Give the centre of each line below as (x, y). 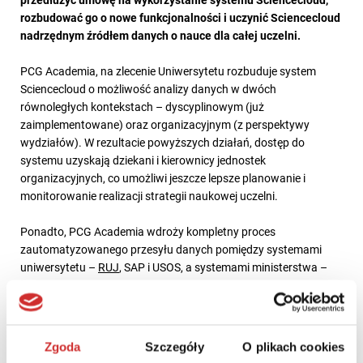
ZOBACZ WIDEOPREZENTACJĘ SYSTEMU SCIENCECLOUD (170, 320)
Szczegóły (174, 347)
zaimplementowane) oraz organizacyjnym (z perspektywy (165, 124)
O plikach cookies (294, 347)
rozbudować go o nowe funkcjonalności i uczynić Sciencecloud (180, 17)
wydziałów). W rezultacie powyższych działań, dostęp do (162, 142)
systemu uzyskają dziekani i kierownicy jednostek (143, 160)
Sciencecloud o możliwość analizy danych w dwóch (148, 88)
